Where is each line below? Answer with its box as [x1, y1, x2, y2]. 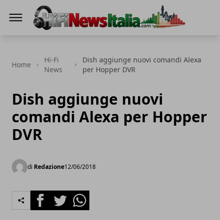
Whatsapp [69, 191, 107, 201]
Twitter [50, 191, 76, 201]
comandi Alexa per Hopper [12, 107, 207, 127]
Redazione [34, 163, 64, 171]
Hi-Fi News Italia [32, 31, 91, 42]
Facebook [30, 191, 66, 201]
